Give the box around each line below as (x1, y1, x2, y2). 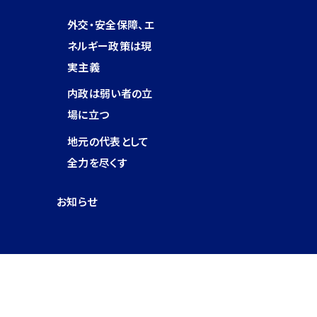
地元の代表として (67, 133, 149, 149)
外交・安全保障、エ (67, 16, 154, 32)
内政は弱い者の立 (67, 86, 153, 101)
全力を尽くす (67, 154, 127, 170)
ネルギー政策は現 (67, 38, 152, 53)
